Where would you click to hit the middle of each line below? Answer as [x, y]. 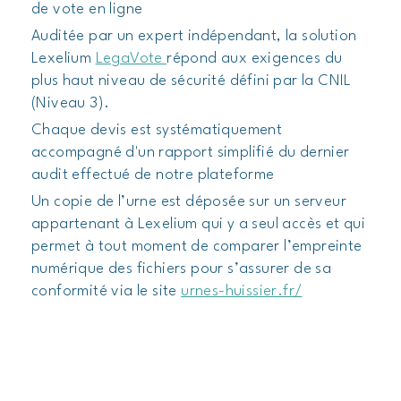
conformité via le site [107, 291]
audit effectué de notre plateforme [153, 175]
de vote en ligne [87, 9]
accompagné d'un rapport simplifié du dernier [191, 153]
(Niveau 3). [73, 103]
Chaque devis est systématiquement [157, 130]
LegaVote [131, 59]
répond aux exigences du [255, 59]
